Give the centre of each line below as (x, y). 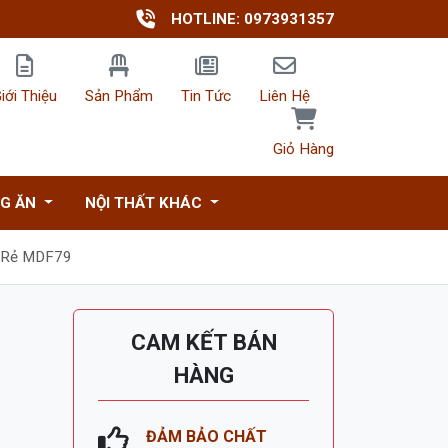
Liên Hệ (284, 96)
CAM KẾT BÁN (203, 342)
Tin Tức (206, 96)
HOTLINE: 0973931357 (252, 19)
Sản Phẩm (119, 96)
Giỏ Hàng (303, 149)
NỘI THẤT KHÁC (145, 203)
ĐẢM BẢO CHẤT (206, 436)
